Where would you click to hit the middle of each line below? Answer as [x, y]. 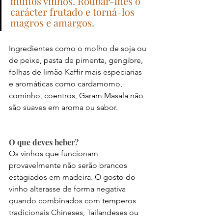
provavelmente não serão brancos [69, 165]
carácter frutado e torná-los [74, 11]
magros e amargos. [52, 22]
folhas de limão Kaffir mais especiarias [76, 72]
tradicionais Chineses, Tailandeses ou [75, 212]
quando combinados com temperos [73, 200]
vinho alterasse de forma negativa [68, 189]
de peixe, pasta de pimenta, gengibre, [77, 60]
